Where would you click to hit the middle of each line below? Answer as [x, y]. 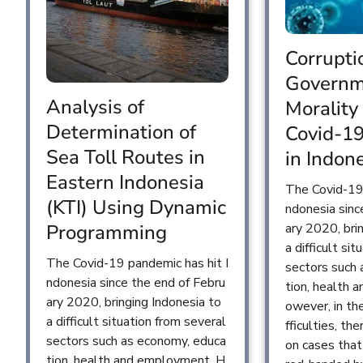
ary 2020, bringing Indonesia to [134, 303]
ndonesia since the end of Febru [136, 283]
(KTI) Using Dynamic [136, 208]
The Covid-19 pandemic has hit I [137, 264]
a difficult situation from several [136, 322]
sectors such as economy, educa [136, 342]
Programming [107, 233]
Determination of [121, 132]
